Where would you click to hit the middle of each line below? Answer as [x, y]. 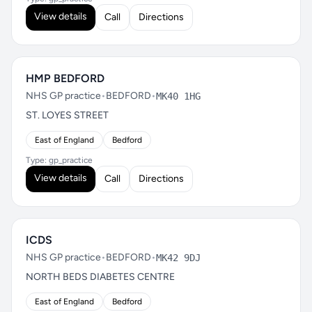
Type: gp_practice [59, 160]
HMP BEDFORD [65, 78]
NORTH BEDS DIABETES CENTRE [100, 277]
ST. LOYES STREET [67, 115]
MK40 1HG [178, 96]
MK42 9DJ [178, 258]
